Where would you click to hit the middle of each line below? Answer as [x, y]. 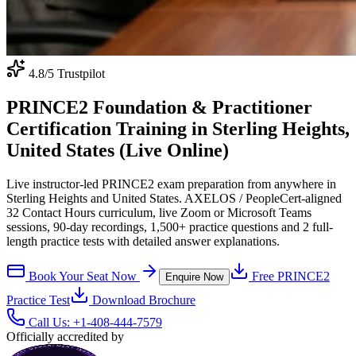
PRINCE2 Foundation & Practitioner [159, 107]
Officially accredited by [65, 336]
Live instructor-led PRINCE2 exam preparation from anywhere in [171, 184]
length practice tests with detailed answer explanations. [143, 241]
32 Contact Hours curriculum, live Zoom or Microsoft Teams [159, 212]
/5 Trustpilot [75, 74]
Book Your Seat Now [83, 276]
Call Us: [49, 322]
